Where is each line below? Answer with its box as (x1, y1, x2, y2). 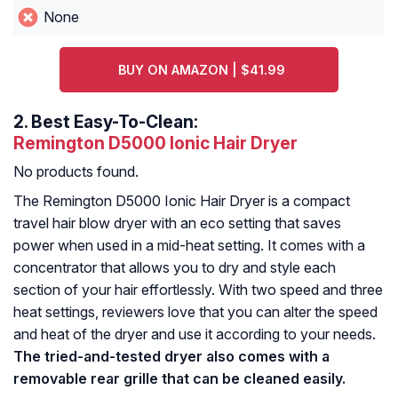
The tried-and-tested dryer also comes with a (13, 347, 330, 366)
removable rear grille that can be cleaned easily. (13, 370, 346, 388)
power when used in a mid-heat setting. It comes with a (13, 236, 365, 255)
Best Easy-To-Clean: (31, 111, 198, 133)
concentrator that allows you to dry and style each (13, 259, 336, 277)
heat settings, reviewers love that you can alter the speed (13, 303, 378, 322)
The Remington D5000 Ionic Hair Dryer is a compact (13, 192, 350, 211)
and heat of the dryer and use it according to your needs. (13, 325, 376, 344)
